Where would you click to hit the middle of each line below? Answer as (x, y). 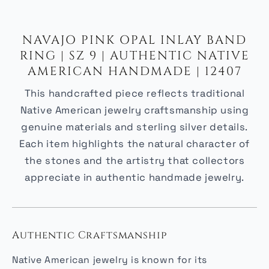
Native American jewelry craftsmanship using (134, 110)
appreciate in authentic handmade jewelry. (134, 177)
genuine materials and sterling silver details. (134, 127)
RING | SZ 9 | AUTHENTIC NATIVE (134, 55)
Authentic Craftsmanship (89, 235)
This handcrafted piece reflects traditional (134, 93)
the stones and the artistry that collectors (134, 160)
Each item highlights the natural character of (134, 144)
